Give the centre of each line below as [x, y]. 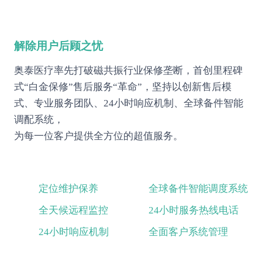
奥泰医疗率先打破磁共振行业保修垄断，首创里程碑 [128, 71]
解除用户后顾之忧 [58, 47]
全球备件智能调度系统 [198, 189]
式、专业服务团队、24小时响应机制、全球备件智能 [128, 104]
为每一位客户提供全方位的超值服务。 [98, 137]
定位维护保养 [68, 189]
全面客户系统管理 [188, 232]
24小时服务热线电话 [193, 211]
